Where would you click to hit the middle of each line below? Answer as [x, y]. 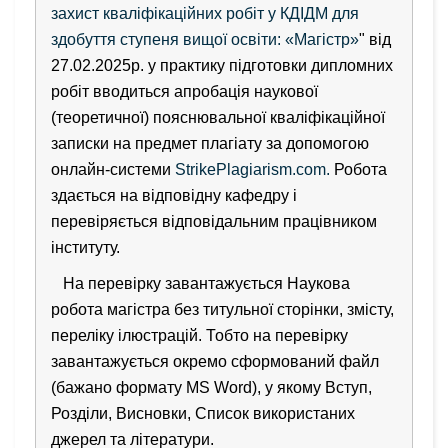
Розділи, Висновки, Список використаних [203, 413]
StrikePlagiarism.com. [252, 169]
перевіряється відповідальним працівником [214, 221]
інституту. [85, 247]
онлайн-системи [113, 169]
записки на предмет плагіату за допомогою [210, 143]
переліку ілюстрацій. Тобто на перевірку [199, 335]
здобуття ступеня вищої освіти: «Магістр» [205, 39]
